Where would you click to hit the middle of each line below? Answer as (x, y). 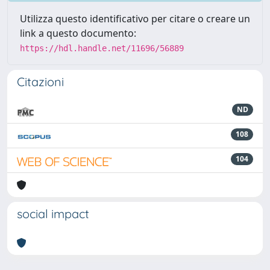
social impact (53, 214)
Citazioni (40, 82)
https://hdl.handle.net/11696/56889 (102, 48)
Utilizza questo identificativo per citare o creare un (135, 19)
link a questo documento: (78, 33)
